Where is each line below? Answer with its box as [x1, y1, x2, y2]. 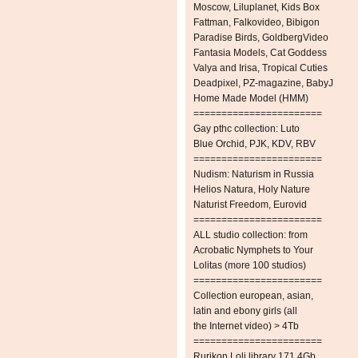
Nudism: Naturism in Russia [193, 169, 314, 181]
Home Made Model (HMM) [193, 93, 308, 105]
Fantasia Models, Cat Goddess [193, 47, 327, 59]
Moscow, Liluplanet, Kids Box [193, 2, 320, 14]
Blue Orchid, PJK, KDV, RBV [193, 138, 316, 150]
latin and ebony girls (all [193, 305, 297, 317]
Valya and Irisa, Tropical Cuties [193, 62, 328, 74]
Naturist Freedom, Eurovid [193, 199, 307, 211]
